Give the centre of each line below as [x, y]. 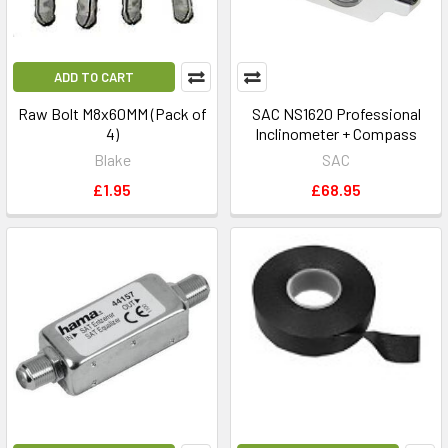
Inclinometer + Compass [336, 133]
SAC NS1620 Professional [336, 113]
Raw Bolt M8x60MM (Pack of [112, 113]
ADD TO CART [94, 77]
